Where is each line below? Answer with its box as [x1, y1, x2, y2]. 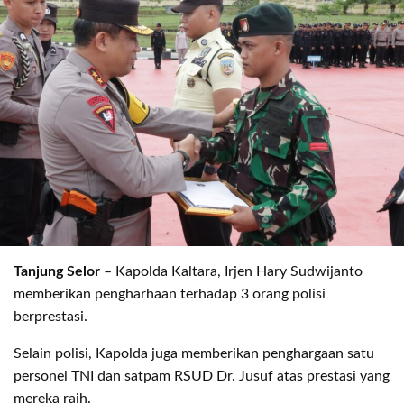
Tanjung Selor [14, 263, 100, 279]
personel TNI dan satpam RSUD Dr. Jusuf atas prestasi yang [14, 368, 390, 383]
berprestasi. [14, 308, 87, 324]
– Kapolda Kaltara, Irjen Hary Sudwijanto [100, 263, 363, 279]
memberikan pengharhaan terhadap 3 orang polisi [14, 286, 326, 301]
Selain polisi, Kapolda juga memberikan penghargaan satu [14, 345, 374, 361]
